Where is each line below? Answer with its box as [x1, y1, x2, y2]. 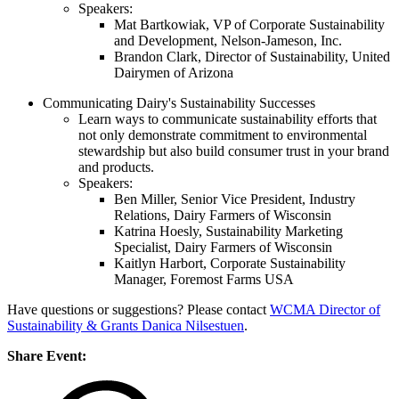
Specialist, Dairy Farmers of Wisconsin [114, 240, 332, 256]
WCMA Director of [270, 302, 380, 318]
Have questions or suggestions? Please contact [7, 302, 270, 318]
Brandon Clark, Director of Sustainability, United [114, 49, 390, 65]
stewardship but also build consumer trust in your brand [78, 143, 389, 159]
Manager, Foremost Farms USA [114, 272, 294, 288]
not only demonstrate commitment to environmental [78, 127, 367, 143]
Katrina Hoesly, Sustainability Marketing [114, 224, 343, 240]
